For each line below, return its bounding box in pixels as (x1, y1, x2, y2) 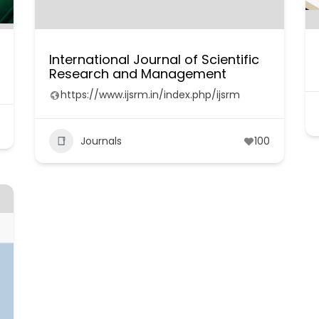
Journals (80, 133, 122, 148)
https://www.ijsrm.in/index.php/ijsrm (60, 88, 240, 102)
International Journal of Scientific (48, 51, 259, 68)
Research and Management (48, 65, 226, 83)
